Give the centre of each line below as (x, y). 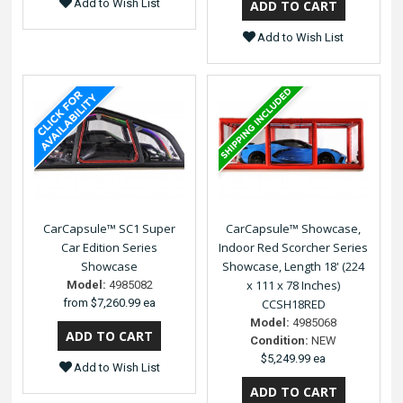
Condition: (280, 341)
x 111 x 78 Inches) (294, 286)
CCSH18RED (293, 304)
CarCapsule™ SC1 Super (110, 229)
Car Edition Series (110, 248)
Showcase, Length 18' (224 (294, 267)
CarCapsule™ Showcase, (294, 229)
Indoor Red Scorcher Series (294, 248)
